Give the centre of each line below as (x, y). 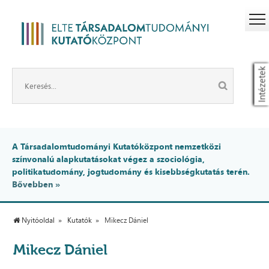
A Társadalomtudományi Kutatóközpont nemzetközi (116, 147)
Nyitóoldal (38, 221)
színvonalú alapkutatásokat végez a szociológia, (108, 159)
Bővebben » (36, 184)
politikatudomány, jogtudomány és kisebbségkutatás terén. (131, 172)
